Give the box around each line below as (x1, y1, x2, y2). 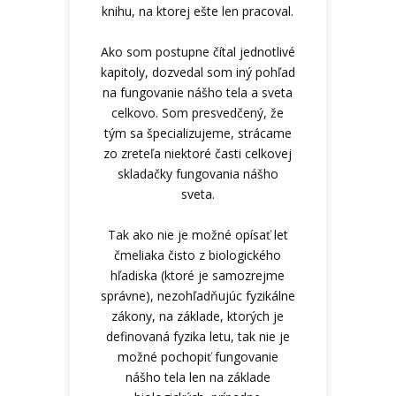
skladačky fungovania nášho (117, 164, 278, 182)
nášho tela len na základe (125, 368, 270, 385)
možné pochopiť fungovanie (117, 347, 278, 365)
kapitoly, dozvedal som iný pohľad (100, 63, 295, 80)
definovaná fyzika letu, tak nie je (105, 327, 290, 345)
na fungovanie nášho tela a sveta (103, 83, 293, 101)
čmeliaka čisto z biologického (114, 246, 282, 263)
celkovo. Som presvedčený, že (111, 103, 285, 121)
